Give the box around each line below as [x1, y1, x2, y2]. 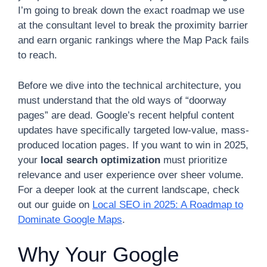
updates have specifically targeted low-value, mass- [18, 124, 249, 136]
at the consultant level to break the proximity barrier [18, 20, 248, 31]
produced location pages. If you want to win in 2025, [18, 139, 249, 151]
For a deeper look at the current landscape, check [18, 184, 240, 195]
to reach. [18, 49, 57, 61]
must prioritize [160, 154, 227, 166]
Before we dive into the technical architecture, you [18, 79, 241, 91]
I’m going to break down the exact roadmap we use [18, 5, 244, 16]
